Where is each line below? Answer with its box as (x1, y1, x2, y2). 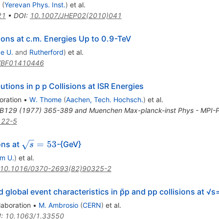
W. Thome (29, 95, 62, 104)
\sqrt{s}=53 (21, 138, 72, 150)
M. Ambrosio (38, 201, 78, 210)
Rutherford (29, 48, 64, 57)
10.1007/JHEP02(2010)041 (29, 11, 122, 20)
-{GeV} (56, 139, 81, 150)
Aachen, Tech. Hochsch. (66, 95, 143, 104)
